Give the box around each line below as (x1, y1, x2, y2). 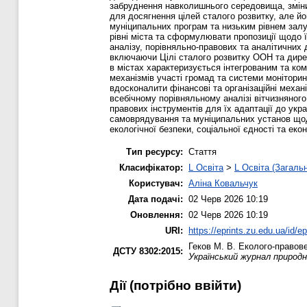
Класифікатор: (119, 162, 183, 173)
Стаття (188, 146, 217, 157)
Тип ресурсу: (126, 146, 183, 157)
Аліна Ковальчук (188, 177, 258, 188)
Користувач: (129, 177, 183, 188)
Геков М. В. (188, 241, 236, 251)
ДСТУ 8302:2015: (113, 245, 183, 256)
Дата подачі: (128, 193, 183, 204)
